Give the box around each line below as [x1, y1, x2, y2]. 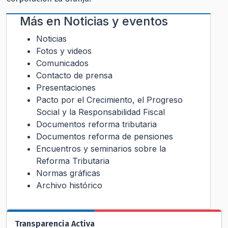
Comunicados [36, 58, 89, 69]
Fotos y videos [36, 46, 92, 56]
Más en [20, 14, 64, 29]
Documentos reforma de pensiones [36, 131, 173, 142]
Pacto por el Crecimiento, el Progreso [36, 95, 183, 105]
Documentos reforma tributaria [36, 119, 157, 130]
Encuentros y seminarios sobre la [36, 144, 166, 154]
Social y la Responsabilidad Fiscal [36, 107, 165, 118]
